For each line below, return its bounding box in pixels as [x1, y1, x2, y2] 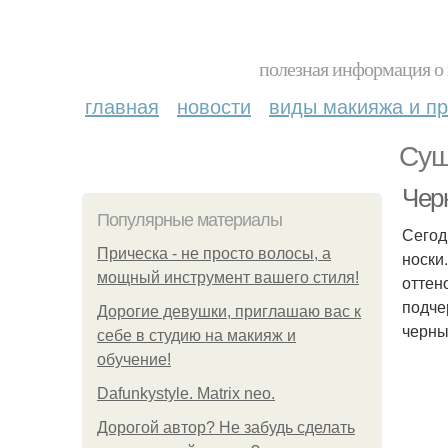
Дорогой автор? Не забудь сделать [97, 419, 355, 436]
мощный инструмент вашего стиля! [97, 269, 359, 286]
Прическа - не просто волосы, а [97, 245, 331, 262]
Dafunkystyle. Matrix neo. [97, 385, 275, 402]
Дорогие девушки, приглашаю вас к [97, 303, 361, 320]
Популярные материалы [97, 210, 282, 230]
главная [85, 91, 159, 120]
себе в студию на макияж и [97, 327, 296, 344]
